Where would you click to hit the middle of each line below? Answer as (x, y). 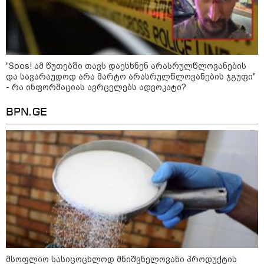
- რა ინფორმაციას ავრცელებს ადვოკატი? (96, 88)
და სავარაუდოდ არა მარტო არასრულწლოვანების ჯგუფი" (131, 77)
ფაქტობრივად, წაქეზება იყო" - (184, 8)
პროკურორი (143, 17)
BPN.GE (27, 113)
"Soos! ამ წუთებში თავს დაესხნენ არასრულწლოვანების (126, 66)
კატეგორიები (213, 235)
